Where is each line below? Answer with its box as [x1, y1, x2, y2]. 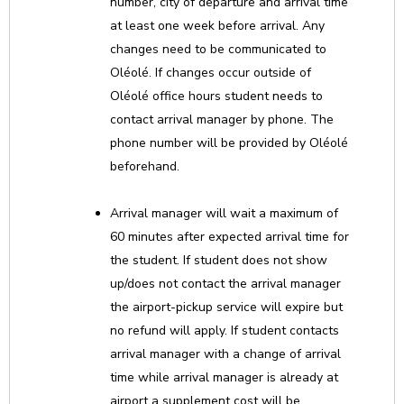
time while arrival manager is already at [110, 369, 338, 386]
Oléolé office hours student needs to [110, 87, 323, 105]
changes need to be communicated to [110, 41, 326, 58]
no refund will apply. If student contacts [110, 322, 339, 339]
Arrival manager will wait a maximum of [110, 205, 338, 222]
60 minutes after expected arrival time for [110, 228, 349, 245]
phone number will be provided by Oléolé [110, 134, 348, 151]
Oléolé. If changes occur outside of [110, 64, 311, 81]
